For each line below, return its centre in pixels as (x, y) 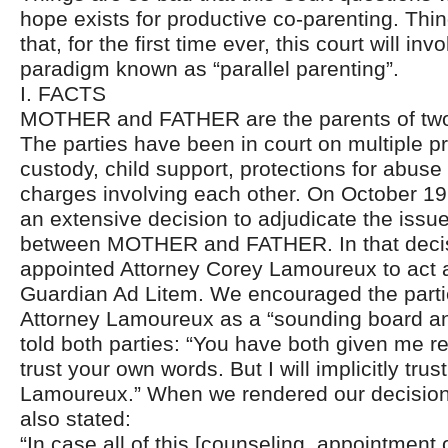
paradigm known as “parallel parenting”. (209, 68)
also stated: (75, 418)
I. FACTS (63, 93)
